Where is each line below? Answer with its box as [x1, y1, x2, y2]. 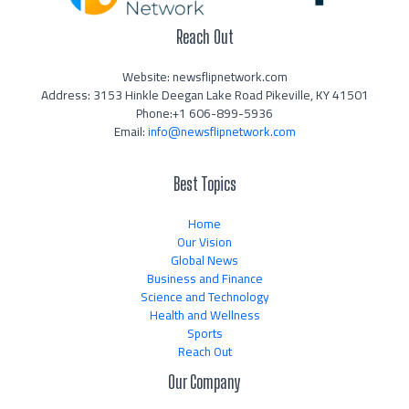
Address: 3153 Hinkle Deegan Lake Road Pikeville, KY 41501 [40, 83, 369, 108]
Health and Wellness [149, 303, 260, 328]
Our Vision [177, 230, 232, 255]
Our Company [168, 372, 241, 393]
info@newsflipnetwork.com [147, 120, 296, 144]
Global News [171, 248, 238, 273]
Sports [186, 321, 223, 346]
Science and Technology [140, 285, 269, 309]
